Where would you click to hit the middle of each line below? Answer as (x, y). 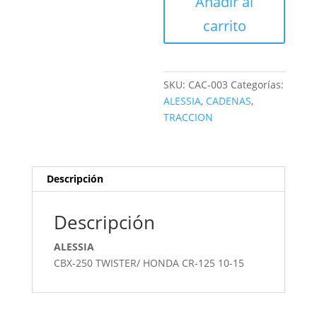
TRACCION (189, 117)
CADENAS (229, 101)
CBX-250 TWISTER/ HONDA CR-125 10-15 (149, 263)
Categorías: (258, 85)
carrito (224, 26)
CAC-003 (208, 85)
